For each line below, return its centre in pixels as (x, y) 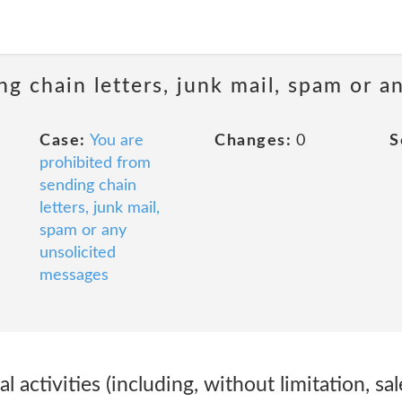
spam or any (83, 231)
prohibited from (95, 163)
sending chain (88, 186)
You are (116, 141)
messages (74, 275)
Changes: (253, 141)
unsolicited (78, 253)
